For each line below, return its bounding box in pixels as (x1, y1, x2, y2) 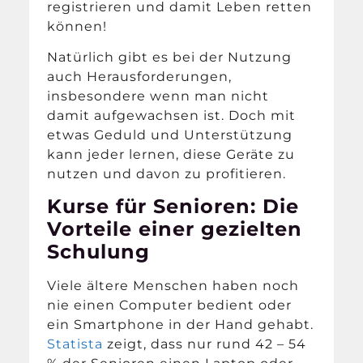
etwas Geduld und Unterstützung (47, 126, 293, 143)
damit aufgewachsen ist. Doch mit (47, 107, 297, 123)
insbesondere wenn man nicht (47, 88, 270, 104)
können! (47, 18, 108, 34)
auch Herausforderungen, (47, 68, 233, 84)
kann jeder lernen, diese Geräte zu (47, 146, 296, 162)
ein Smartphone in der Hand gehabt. (47, 317, 314, 333)
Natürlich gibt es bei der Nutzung (47, 49, 293, 65)
